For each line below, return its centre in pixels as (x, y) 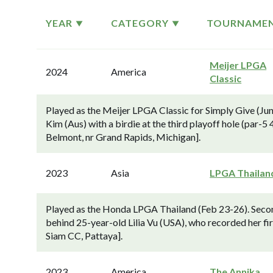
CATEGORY (140, 23)
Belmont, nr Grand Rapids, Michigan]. (123, 137)
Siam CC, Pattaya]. (84, 236)
